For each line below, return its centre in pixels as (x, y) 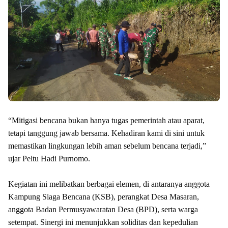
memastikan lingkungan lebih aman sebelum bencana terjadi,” (107, 146)
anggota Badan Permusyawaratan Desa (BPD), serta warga (103, 209)
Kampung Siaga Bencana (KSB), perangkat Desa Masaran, (104, 196)
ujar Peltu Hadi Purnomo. (49, 158)
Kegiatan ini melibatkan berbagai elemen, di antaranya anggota (109, 184)
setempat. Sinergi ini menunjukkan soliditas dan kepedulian (103, 222)
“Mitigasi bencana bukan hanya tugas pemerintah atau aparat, (106, 120)
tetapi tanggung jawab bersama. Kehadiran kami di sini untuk (106, 133)
